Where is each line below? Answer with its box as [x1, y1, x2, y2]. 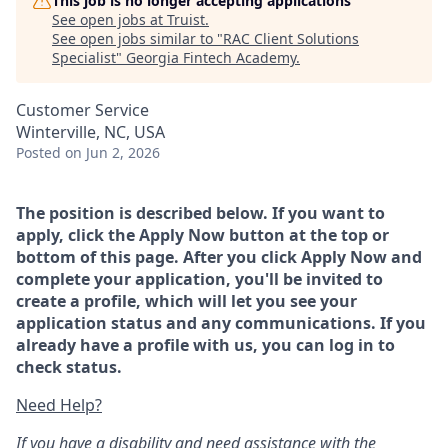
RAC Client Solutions [223, 29, 359, 48]
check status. [16, 356, 122, 378]
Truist [167, 10, 205, 29]
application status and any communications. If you [16, 312, 426, 334]
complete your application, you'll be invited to [16, 268, 383, 290]
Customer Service [16, 99, 149, 121]
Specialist [52, 48, 116, 67]
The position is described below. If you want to [16, 202, 385, 224]
